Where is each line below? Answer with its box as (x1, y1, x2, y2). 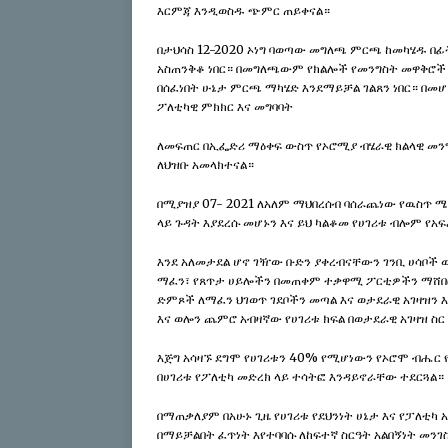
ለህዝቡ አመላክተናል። (157, 157, 254, 173)
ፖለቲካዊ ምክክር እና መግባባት (157, 99, 293, 115)
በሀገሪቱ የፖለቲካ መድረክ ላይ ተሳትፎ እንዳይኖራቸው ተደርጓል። (157, 369, 444, 385)
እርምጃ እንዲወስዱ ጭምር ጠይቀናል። (157, 3, 330, 19)
